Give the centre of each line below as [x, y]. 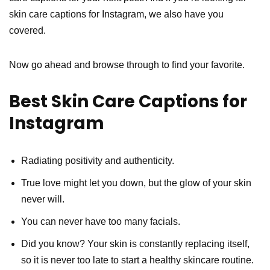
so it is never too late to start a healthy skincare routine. [137, 260]
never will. [43, 199]
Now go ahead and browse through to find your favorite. [127, 64]
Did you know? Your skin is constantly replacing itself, [135, 243]
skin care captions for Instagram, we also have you [116, 14]
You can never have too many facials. [101, 221]
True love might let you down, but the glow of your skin [136, 183]
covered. [27, 30]
